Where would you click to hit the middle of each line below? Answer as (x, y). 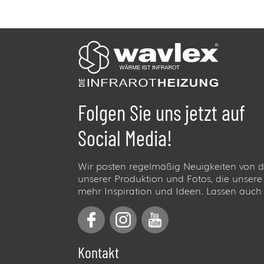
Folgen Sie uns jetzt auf (161, 112)
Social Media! (125, 137)
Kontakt (98, 252)
